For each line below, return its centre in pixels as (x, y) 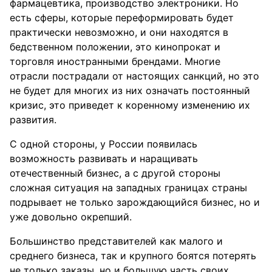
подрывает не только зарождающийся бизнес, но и (135, 202)
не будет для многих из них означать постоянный (130, 90)
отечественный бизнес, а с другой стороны (115, 173)
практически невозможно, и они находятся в (119, 32)
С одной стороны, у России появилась (104, 144)
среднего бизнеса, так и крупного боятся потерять (133, 256)
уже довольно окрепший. (71, 217)
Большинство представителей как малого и (116, 241)
